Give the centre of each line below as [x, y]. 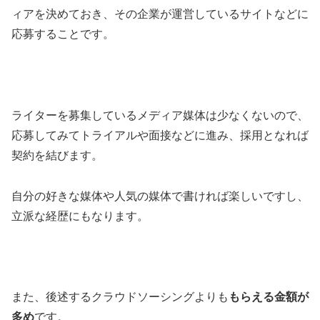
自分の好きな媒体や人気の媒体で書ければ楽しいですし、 [160, 196]
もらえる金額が [269, 297]
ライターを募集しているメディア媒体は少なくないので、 [160, 115]
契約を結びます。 [57, 155]
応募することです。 [63, 34]
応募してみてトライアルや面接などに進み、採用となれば [160, 135]
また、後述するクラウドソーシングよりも [120, 297]
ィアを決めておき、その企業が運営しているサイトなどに [160, 14]
